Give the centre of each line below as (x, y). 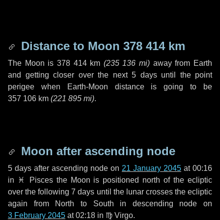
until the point (184, 75)
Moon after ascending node (96, 151)
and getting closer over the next (70, 75)
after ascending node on (77, 168)
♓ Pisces (35, 180)
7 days (83, 192)
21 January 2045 (151, 168)
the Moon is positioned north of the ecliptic (133, 180)
